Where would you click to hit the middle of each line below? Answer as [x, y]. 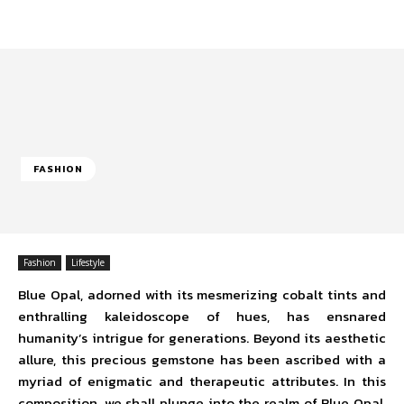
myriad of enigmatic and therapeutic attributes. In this [202, 381]
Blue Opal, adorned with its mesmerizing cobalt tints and [202, 294]
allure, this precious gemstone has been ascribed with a [202, 359]
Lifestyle [88, 262]
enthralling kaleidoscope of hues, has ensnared [202, 316]
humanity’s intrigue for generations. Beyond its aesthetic [202, 338]
